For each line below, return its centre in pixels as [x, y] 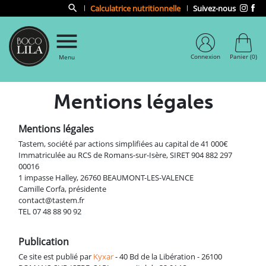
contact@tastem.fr [51, 200]
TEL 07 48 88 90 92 [50, 212]
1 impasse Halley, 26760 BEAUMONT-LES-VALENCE [106, 178]
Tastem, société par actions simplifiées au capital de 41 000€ [124, 144]
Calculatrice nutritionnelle [136, 8]
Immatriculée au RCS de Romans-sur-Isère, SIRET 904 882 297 [125, 155]
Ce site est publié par [56, 257]
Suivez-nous [215, 8]
